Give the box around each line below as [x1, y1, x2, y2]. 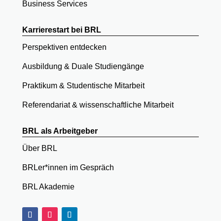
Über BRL [22, 144, 57, 152]
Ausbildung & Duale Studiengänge [22, 62, 144, 71]
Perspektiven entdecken [22, 43, 107, 51]
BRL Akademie [22, 183, 74, 191]
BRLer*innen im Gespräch [22, 163, 114, 172]
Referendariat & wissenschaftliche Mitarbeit [22, 101, 174, 109]
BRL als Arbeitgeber [22, 127, 98, 135]
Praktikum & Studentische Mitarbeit [22, 81, 145, 90]
